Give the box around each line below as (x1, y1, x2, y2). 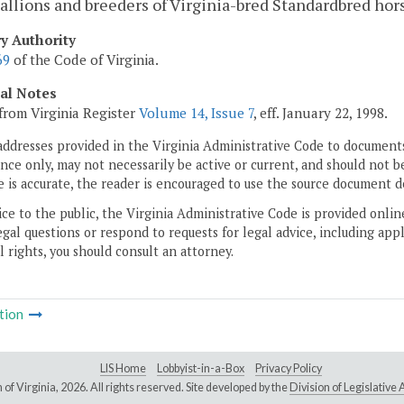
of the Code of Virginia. (10, 50, 159, 69)
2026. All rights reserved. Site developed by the (60, 380, 289, 394)
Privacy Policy (255, 361, 322, 375)
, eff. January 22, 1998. (253, 104, 388, 122)
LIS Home (100, 361, 146, 375)
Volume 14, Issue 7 (139, 104, 253, 122)
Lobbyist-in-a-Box (157, 361, 244, 375)
